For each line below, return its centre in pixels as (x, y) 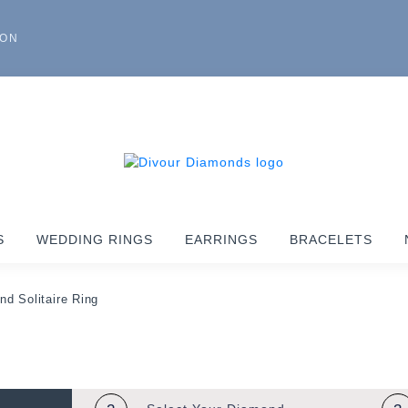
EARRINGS (221, 240)
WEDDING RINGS (95, 240)
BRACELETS (331, 240)
